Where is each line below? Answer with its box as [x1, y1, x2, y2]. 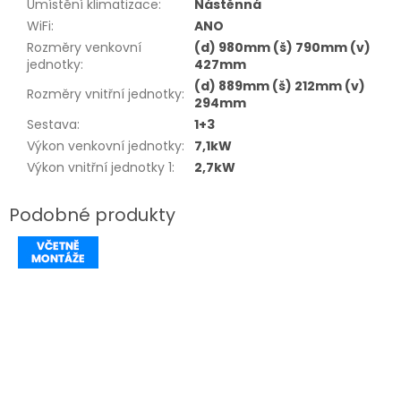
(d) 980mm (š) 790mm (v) [194, 38, 371, 57]
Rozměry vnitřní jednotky [27, 85, 182, 104]
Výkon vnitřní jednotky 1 [27, 158, 172, 177]
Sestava [27, 115, 77, 134]
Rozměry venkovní [27, 38, 141, 57]
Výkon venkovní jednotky [27, 137, 182, 156]
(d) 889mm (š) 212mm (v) [194, 77, 365, 96]
